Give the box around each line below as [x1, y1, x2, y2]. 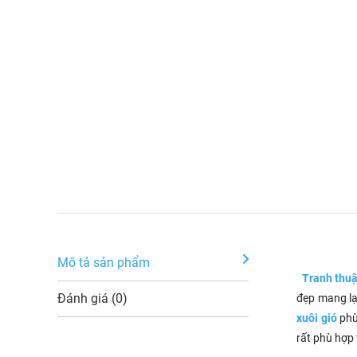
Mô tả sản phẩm [57, 254, 150, 270]
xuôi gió [296, 311, 337, 324]
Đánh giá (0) [57, 290, 127, 306]
